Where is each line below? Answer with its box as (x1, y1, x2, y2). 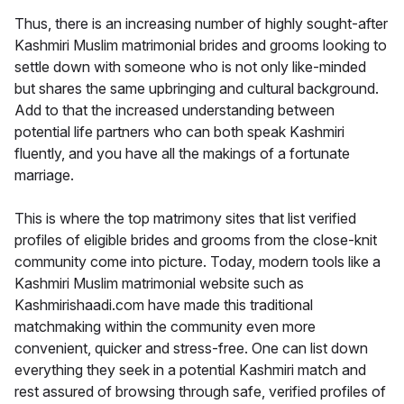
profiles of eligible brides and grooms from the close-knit (14, 231, 377, 250)
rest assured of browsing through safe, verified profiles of (14, 382, 386, 401)
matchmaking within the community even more (14, 317, 316, 336)
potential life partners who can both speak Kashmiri (14, 123, 344, 142)
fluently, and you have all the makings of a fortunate (14, 144, 350, 163)
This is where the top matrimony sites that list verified (14, 209, 356, 228)
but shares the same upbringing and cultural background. (14, 79, 379, 98)
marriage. (14, 166, 74, 185)
